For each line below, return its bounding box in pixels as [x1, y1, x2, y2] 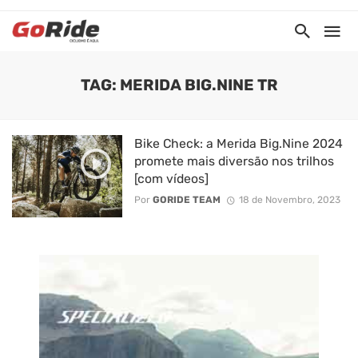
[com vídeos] [133, 171, 209, 186]
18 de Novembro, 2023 [238, 194, 340, 206]
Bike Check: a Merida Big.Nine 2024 [133, 136, 343, 151]
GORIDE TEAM [152, 194, 221, 206]
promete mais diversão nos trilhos [133, 153, 334, 169]
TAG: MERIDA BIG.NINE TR [80, 76, 278, 94]
